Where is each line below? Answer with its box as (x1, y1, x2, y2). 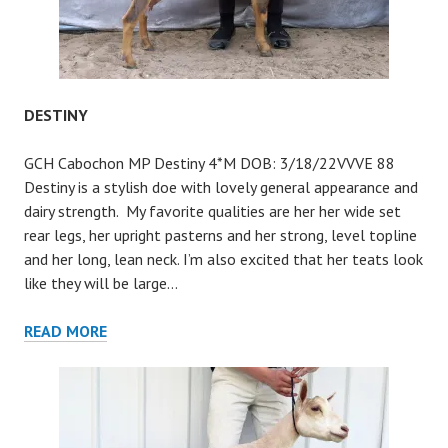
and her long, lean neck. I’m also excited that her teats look (24, 249, 423, 269)
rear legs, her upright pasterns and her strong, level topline (24, 225, 417, 245)
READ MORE (24, 321, 107, 341)
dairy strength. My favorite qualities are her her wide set (24, 201, 401, 221)
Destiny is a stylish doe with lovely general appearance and (24, 177, 418, 197)
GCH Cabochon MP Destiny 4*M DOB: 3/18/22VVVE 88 (24, 153, 395, 173)
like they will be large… (24, 273, 178, 293)
